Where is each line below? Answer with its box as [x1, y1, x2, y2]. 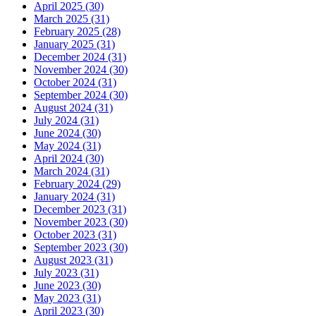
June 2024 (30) [34, 126, 101, 139]
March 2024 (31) [34, 164, 109, 177]
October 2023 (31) [34, 228, 116, 241]
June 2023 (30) [34, 279, 101, 291]
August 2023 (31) [34, 253, 113, 266]
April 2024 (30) [34, 152, 104, 164]
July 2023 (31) [34, 266, 99, 279]
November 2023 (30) [34, 215, 128, 228]
